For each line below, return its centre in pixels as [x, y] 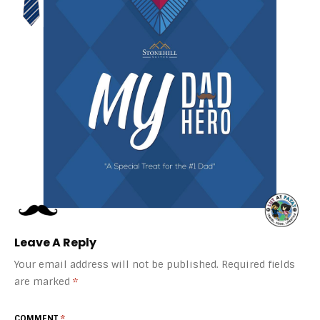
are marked [44, 281]
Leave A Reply [55, 242]
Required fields [258, 264]
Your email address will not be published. [116, 264]
